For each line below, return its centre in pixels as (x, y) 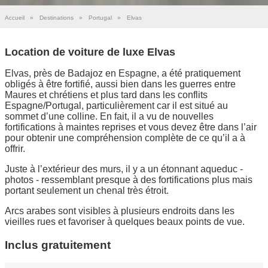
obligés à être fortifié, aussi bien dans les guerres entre (120, 84)
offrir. (15, 148)
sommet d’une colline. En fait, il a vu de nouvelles (109, 116)
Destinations (57, 18)
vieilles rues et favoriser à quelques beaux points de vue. (125, 221)
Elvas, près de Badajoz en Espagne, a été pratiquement (123, 73)
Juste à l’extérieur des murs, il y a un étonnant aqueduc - (124, 169)
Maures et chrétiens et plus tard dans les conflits (106, 95)
